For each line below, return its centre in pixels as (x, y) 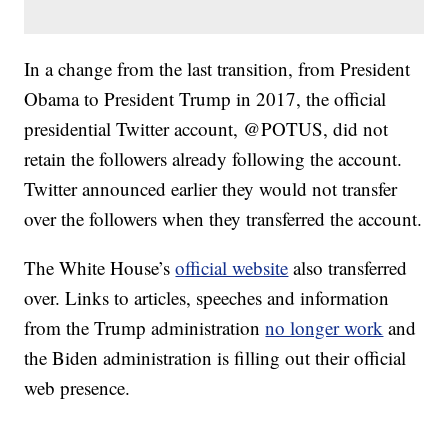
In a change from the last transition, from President (217, 69)
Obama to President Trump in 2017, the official (205, 99)
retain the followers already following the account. (213, 159)
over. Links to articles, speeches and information (207, 298)
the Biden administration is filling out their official (215, 358)
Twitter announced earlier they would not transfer (211, 189)
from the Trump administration (145, 328)
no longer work (324, 328)
